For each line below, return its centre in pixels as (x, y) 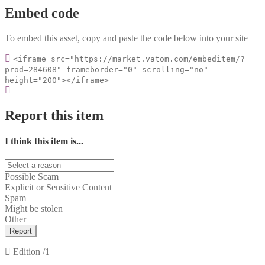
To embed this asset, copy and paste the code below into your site (126, 38)
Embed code (42, 13)
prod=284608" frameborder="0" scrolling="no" (106, 69)
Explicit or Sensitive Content (58, 188)
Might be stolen (34, 209)
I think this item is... (44, 141)
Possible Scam (32, 177)
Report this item (54, 115)
